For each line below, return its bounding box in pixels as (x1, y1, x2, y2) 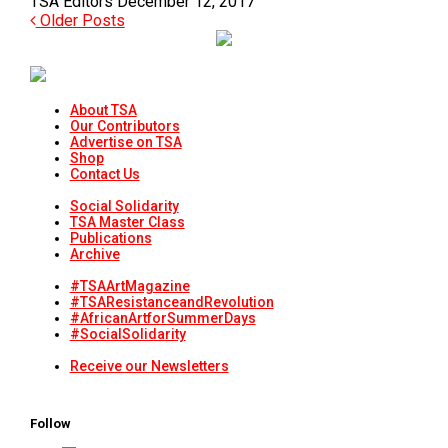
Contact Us (69, 166, 140, 183)
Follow (29, 416, 71, 432)
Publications (69, 230, 152, 247)
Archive (69, 246, 120, 263)
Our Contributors (69, 118, 180, 135)
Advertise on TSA (69, 134, 182, 151)
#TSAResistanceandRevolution (69, 294, 274, 311)
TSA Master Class (69, 214, 185, 231)
